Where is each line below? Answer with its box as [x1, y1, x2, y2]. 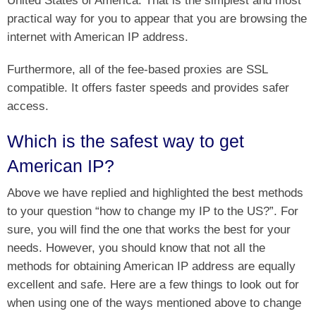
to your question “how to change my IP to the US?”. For [7, 204, 298, 219]
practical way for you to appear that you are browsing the [7, 11, 307, 26]
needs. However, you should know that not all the [7, 241, 265, 255]
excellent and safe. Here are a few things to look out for [7, 277, 299, 292]
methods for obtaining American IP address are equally [7, 259, 296, 274]
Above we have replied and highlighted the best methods [7, 186, 303, 200]
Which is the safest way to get [7, 131, 244, 152]
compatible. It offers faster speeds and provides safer [7, 80, 289, 95]
